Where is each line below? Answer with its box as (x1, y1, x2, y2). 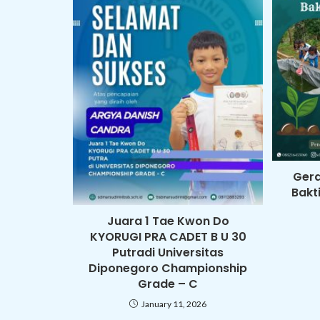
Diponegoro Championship (89, 260, 248, 277)
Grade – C (138, 276, 199, 293)
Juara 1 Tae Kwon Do (106, 213, 229, 230)
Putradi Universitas (112, 244, 224, 261)
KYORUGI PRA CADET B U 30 (89, 229, 246, 246)
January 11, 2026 (141, 299, 207, 310)
